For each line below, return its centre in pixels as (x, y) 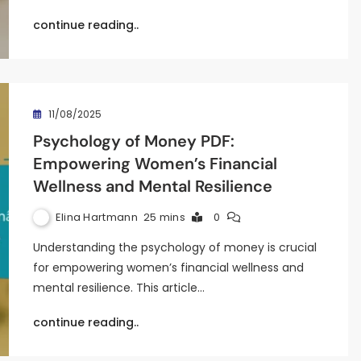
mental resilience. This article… (118, 288)
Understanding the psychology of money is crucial (174, 247)
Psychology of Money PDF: (133, 141)
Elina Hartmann (96, 217)
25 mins (164, 217)
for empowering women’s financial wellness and (168, 268)
